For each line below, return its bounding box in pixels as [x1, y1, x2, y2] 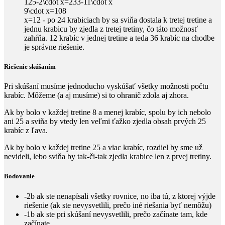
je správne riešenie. [24, 42, 84, 51]
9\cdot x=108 [24, 6, 66, 15]
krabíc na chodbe [158, 33, 214, 42]
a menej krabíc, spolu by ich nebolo [96, 108, 211, 117]
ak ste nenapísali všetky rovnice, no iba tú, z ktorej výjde [35, 191, 215, 200]
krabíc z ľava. [4, 126, 48, 135]
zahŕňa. [24, 33, 49, 42]
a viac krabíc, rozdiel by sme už [100, 143, 202, 152]
